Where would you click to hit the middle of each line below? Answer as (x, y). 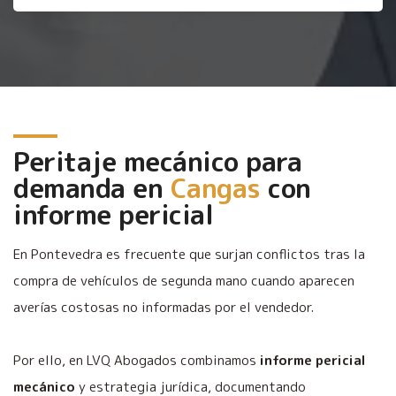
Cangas (215, 188)
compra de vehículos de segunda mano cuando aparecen (184, 280)
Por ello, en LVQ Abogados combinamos (137, 360)
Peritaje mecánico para (157, 161)
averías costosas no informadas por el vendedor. (164, 307)
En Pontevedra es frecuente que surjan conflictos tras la (189, 254)
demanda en (92, 188)
